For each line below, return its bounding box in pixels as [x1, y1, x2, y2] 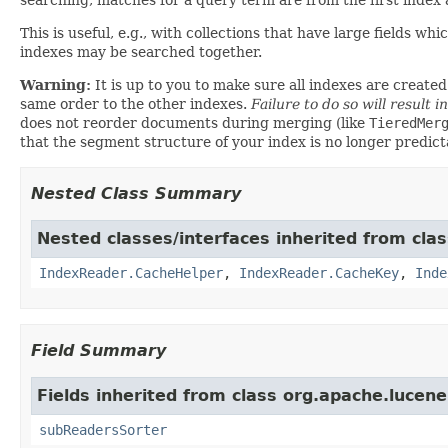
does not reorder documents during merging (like [20, 114, 369, 131]
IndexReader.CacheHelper [39, 264, 223, 281]
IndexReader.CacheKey [239, 264, 399, 281]
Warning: [20, 76, 91, 93]
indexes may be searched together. [20, 43, 262, 60]
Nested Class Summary [31, 183, 241, 203]
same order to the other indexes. [20, 95, 251, 112]
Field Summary [31, 340, 166, 360]
